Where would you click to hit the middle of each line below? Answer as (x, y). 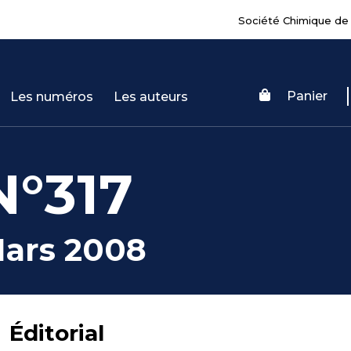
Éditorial (56, 333)
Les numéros (52, 96)
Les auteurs (151, 96)
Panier (307, 96)
